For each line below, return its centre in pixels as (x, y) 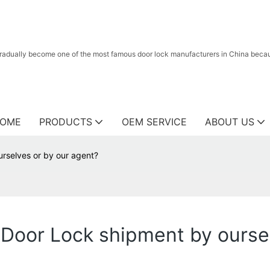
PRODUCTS (66, 122)
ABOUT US (230, 122)
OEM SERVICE (154, 122)
